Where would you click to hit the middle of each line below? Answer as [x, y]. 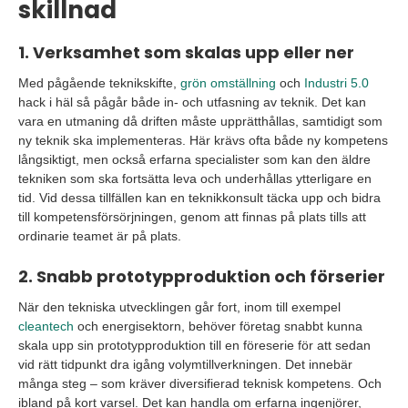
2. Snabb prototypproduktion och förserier [202, 277]
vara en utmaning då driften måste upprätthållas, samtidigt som [200, 122]
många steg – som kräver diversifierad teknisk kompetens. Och [200, 384]
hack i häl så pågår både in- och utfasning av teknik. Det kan [192, 102]
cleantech [46, 326]
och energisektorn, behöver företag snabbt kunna [218, 326]
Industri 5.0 [337, 83]
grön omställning [228, 83]
